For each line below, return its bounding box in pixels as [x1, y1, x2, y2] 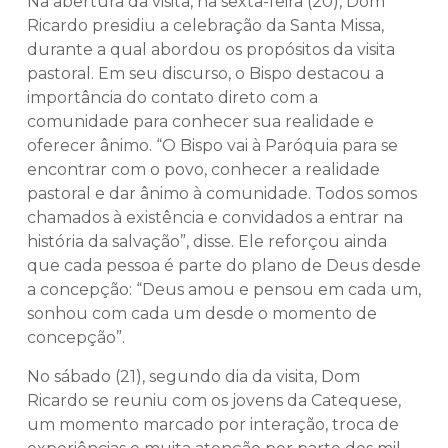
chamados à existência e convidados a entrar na [27, 208, 403, 228]
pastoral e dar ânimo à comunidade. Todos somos [27, 184, 417, 204]
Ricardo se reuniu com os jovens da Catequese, [27, 390, 401, 410]
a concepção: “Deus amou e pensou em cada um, [27, 280, 421, 300]
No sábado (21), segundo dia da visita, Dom [27, 366, 360, 386]
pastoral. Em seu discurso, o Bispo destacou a [27, 64, 384, 84]
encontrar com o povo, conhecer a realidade [27, 160, 380, 180]
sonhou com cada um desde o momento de [27, 304, 377, 324]
